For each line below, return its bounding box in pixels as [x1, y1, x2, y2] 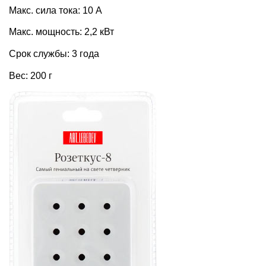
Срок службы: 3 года [9, 49, 99, 59]
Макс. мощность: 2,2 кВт [9, 27, 114, 37]
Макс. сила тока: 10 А [9, 5, 102, 15]
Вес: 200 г [9, 70, 52, 81]
